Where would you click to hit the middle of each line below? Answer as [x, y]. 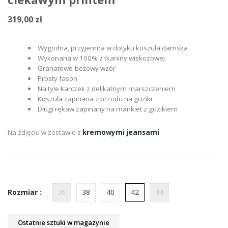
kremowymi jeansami [121, 132]
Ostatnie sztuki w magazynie [64, 222]
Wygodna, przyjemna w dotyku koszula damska [113, 48]
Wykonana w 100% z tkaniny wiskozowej [102, 58]
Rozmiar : [25, 192]
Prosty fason [58, 78]
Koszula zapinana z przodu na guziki [95, 98]
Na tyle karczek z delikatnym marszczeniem [107, 88]
